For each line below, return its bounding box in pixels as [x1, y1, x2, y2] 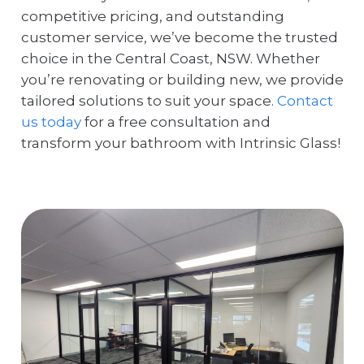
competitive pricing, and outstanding [20, 8, 284, 25]
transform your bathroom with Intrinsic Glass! [20, 135, 340, 152]
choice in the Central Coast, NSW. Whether [20, 50, 320, 67]
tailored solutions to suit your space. [20, 93, 277, 110]
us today [20, 114, 81, 131]
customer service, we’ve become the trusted [20, 29, 338, 46]
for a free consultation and [80, 114, 271, 131]
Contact [276, 93, 333, 110]
